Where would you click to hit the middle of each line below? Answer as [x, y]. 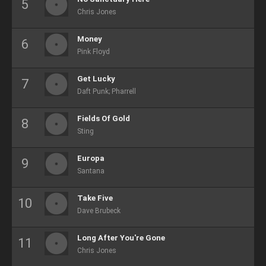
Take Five [95, 198]
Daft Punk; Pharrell [107, 91]
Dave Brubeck [99, 211]
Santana [91, 171]
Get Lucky [96, 79]
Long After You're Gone [121, 238]
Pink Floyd [94, 52]
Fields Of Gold [104, 118]
